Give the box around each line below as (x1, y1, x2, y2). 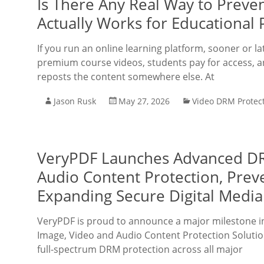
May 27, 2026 (118, 95, 170, 107)
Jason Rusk (54, 95, 96, 107)
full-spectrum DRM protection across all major (37, 243, 243, 256)
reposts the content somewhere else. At (37, 70, 214, 83)
